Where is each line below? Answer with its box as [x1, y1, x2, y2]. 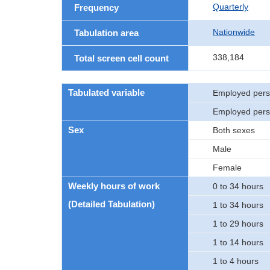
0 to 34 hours [213, 181, 263, 191]
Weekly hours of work [68, 181, 160, 191]
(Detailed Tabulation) [68, 199, 155, 209]
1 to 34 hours [213, 200, 263, 210]
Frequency [74, 2, 119, 13]
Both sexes [213, 125, 255, 135]
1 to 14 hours [213, 237, 263, 247]
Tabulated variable [68, 87, 145, 98]
